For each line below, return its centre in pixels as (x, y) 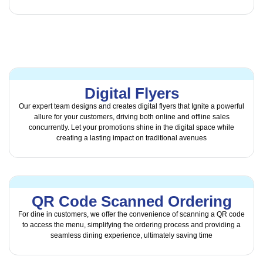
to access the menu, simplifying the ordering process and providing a (131, 225)
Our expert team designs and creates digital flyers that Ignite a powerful (131, 106)
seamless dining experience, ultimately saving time (131, 236)
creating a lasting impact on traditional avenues (131, 138)
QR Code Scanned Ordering (131, 202)
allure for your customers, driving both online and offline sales (131, 117)
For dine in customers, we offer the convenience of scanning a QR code (131, 215)
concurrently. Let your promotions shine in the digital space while (131, 127)
